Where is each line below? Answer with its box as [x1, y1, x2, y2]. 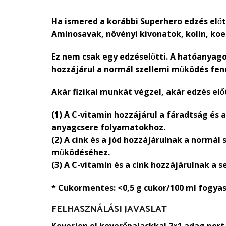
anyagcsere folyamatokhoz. [51, 122, 165, 133]
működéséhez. [51, 147, 110, 158]
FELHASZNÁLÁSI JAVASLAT [51, 202, 167, 217]
